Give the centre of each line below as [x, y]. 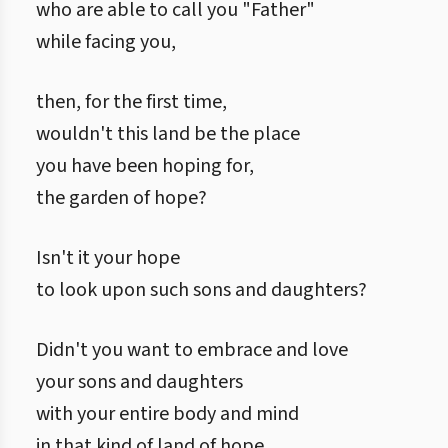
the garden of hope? [121, 198]
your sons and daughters [139, 382]
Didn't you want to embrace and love [192, 350]
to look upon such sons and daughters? [201, 290]
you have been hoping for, [145, 166]
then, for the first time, [131, 102]
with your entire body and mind [167, 414]
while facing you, [106, 42]
